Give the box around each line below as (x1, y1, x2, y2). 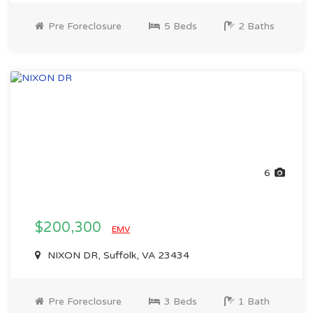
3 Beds (161, 296, 197, 307)
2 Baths (235, 20, 275, 32)
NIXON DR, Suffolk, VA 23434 (45, 249, 189, 261)
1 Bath (235, 296, 270, 307)
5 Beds (161, 20, 197, 32)
